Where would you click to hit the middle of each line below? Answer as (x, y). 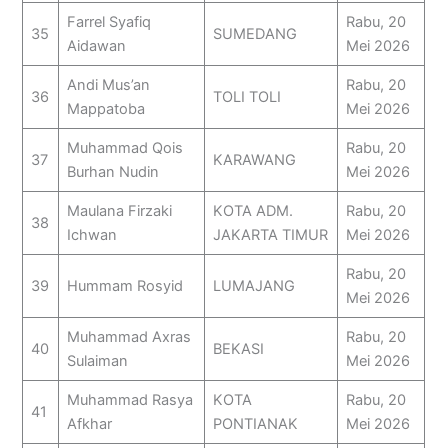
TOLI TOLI (246, 97)
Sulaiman (97, 361)
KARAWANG (254, 160)
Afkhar (89, 424)
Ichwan (91, 235)
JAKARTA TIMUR (270, 235)
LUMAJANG (253, 286)
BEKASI (238, 349)
